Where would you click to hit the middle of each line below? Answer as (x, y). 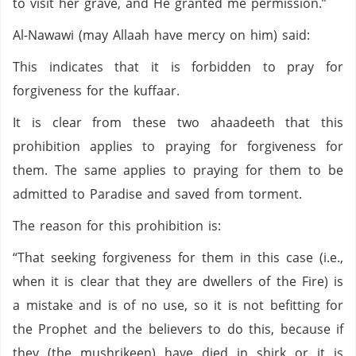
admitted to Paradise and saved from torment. (160, 194)
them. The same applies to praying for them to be (178, 170)
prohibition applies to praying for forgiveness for (178, 146)
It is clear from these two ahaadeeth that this (178, 122)
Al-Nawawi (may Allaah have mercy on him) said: (164, 35)
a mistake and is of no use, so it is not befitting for (178, 305)
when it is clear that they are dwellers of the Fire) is (178, 281)
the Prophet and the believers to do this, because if (178, 329)
